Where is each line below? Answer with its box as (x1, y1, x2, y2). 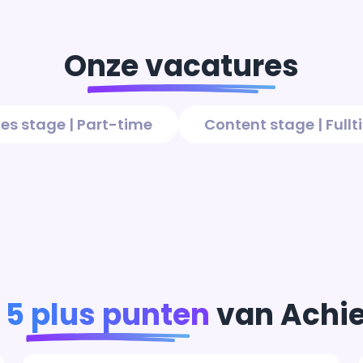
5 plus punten (6, 294, 210, 335)
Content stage (203, 113, 314, 135)
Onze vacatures (64, 45, 299, 87)
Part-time (76, 113, 152, 135)
